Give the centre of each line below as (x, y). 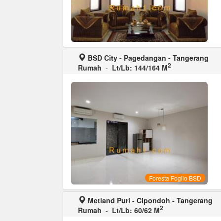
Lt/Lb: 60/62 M (136, 210)
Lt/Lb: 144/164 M (140, 68)
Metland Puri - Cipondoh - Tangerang (150, 200)
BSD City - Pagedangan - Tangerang (148, 58)
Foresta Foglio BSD (175, 178)
